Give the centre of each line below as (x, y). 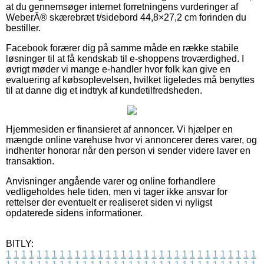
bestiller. (23, 28)
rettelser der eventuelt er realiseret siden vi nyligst (109, 202)
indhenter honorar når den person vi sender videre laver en (128, 150)
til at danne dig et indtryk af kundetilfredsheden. (104, 90)
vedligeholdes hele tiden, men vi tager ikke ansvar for (117, 192)
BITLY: (20, 243)
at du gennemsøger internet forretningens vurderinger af (122, 6)
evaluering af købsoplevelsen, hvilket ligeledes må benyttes (130, 80)
